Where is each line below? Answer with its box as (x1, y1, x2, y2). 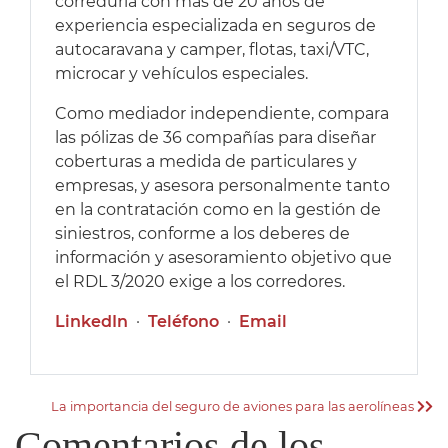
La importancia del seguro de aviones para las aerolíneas (51, 399, 417, 415)
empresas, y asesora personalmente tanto (55, 176, 390, 196)
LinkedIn (55, 312, 128, 332)
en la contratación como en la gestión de (55, 200, 381, 220)
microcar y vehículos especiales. (55, 64, 308, 84)
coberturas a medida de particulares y (55, 152, 357, 172)
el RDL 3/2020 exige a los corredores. (55, 272, 345, 292)
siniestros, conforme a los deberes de (55, 224, 350, 244)
